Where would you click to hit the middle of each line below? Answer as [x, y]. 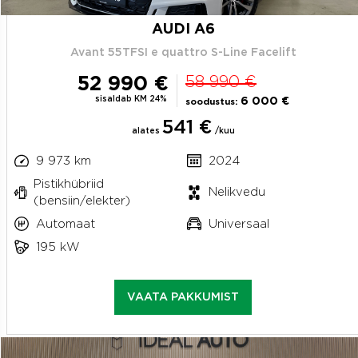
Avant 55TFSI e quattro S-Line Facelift [183, 52]
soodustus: [211, 101]
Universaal [239, 224]
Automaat [65, 224]
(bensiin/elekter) [82, 201]
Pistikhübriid [68, 184]
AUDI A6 [183, 29]
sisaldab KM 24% [131, 99]
